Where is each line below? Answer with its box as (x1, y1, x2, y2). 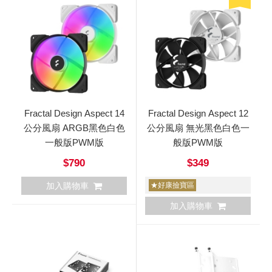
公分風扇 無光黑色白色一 (146, 122, 250, 133)
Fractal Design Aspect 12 (148, 107, 248, 118)
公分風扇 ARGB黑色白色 (23, 122, 125, 133)
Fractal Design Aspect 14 (24, 107, 124, 118)
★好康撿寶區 (151, 180, 194, 189)
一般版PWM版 (44, 137, 104, 148)
